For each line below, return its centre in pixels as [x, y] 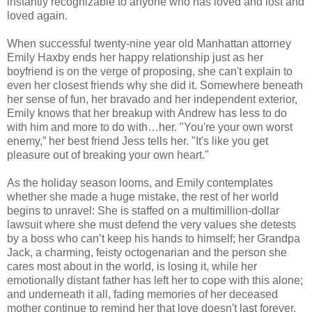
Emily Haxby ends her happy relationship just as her [135, 57]
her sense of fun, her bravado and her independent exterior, [152, 99]
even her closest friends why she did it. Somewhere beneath [155, 85]
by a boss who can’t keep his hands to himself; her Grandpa [154, 238]
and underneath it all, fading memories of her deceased [142, 294]
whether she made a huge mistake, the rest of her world [143, 196]
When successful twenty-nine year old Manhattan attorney [149, 43]
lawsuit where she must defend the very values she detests [151, 224]
